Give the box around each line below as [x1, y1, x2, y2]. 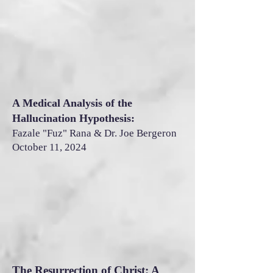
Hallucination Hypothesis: [12, 112, 135, 124]
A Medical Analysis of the [12, 97, 132, 109]
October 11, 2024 [12, 141, 87, 153]
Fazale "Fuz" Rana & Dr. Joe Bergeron [12, 127, 177, 139]
